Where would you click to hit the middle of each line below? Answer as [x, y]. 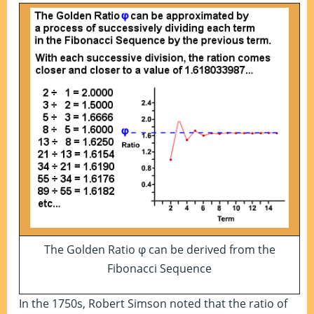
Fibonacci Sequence [159, 269]
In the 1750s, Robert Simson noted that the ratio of [153, 304]
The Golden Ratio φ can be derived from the [159, 250]
